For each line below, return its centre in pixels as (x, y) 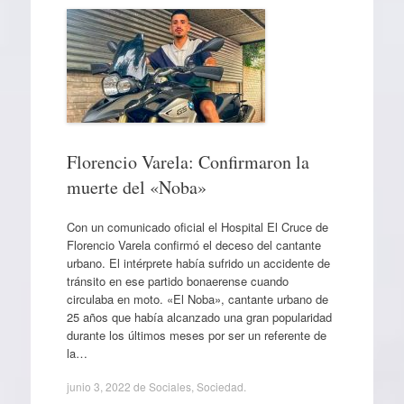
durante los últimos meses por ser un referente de (196, 335)
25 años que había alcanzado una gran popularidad (199, 317)
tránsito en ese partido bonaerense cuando (177, 280)
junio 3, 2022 (98, 386)
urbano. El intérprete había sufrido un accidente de (198, 262)
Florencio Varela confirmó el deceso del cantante (193, 244)
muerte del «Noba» (136, 187)
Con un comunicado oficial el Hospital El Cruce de (197, 226)
